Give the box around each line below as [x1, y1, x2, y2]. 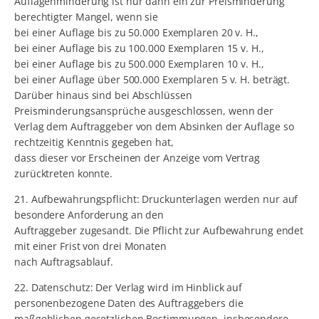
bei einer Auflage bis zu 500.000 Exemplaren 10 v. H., [14, 57, 264, 71]
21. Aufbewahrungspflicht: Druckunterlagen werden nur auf [14, 192, 298, 206]
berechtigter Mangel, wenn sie [14, 10, 159, 24]
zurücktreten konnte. [14, 167, 113, 181]
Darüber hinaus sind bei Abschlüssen [14, 88, 192, 103]
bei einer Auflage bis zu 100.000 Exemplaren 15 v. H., [14, 41, 264, 56]
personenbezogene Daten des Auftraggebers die [14, 296, 244, 310]
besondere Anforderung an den [14, 208, 164, 222]
